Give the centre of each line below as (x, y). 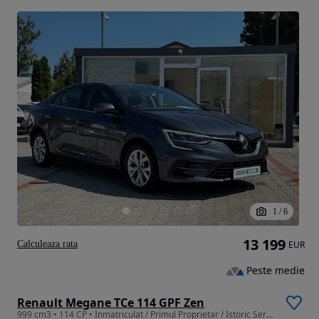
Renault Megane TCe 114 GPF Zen (111, 302)
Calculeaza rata (47, 244)
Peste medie (276, 271)
